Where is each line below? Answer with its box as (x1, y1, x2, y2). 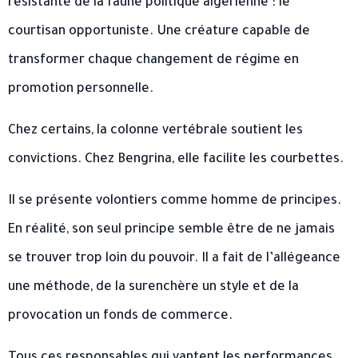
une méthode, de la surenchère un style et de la (8, 280, 299, 296)
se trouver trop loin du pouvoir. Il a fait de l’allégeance (8, 252, 340, 267)
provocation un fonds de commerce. (8, 309, 233, 324)
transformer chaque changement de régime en (8, 54, 299, 69)
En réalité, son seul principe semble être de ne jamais (8, 223, 335, 238)
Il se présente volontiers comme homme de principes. (8, 194, 341, 209)
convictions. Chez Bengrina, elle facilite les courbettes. (8, 153, 344, 168)
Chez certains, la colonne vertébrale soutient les (8, 124, 303, 139)
